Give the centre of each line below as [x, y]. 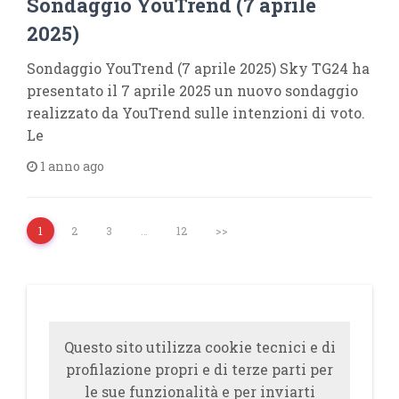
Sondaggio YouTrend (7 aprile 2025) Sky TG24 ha [198, 68]
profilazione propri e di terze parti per [199, 369]
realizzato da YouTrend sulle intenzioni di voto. [196, 112]
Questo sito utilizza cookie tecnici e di [199, 346]
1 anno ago [71, 166]
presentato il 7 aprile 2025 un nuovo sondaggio [192, 90]
